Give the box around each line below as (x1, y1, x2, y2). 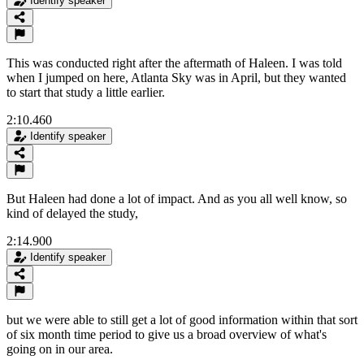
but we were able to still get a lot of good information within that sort (6, 312, 357, 327)
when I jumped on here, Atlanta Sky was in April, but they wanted (6, 70, 346, 84)
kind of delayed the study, (6, 206, 138, 220)
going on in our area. (6, 341, 113, 356)
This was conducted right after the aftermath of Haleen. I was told (6, 55, 342, 70)
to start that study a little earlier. (6, 84, 165, 99)
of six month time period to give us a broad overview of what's (6, 327, 327, 341)
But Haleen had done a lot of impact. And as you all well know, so (6, 191, 347, 206)
